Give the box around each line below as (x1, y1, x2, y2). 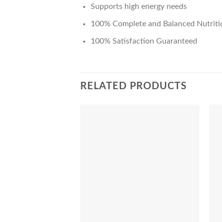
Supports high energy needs (90, 2, 187, 11)
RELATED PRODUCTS (80, 81, 187, 92)
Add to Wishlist (151, 140, 195, 147)
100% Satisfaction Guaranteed (90, 37, 197, 45)
